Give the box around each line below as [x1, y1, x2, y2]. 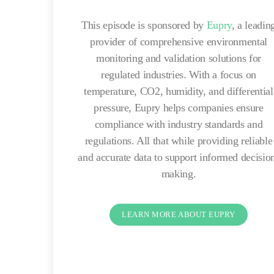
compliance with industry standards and [94, 118, 263, 131]
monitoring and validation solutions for [96, 52, 261, 65]
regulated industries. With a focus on [101, 68, 256, 81]
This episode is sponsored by [81, 19, 207, 32]
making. [161, 168, 196, 180]
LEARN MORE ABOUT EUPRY [122, 210, 235, 220]
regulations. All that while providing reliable [84, 135, 273, 147]
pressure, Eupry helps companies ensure [94, 102, 264, 114]
